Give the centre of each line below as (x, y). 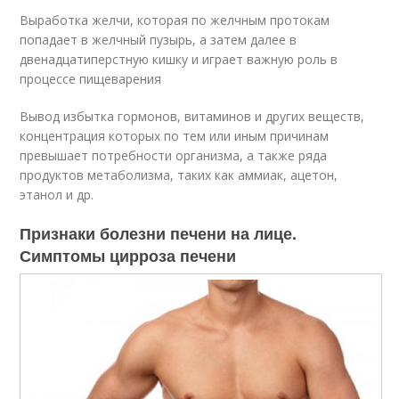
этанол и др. (57, 194)
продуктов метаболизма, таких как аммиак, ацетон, (179, 175)
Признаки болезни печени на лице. (159, 233)
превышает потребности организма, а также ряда (174, 155)
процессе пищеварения (91, 78)
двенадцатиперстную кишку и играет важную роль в (179, 59)
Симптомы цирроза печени (128, 255)
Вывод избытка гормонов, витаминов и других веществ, (192, 116)
